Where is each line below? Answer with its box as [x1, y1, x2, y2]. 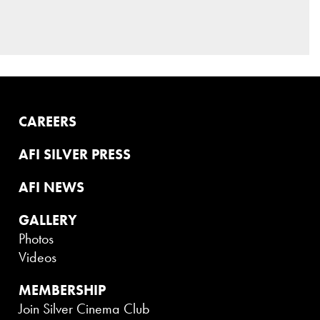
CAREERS [19, 111, 77, 131]
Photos [19, 229, 54, 248]
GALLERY [19, 210, 78, 229]
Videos [19, 247, 57, 266]
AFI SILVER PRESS [19, 144, 131, 164]
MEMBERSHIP [19, 280, 106, 299]
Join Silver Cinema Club [19, 299, 151, 318]
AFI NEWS [19, 177, 85, 196]
